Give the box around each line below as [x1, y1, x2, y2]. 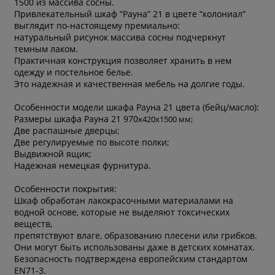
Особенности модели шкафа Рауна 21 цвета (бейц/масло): [14, 101, 260, 113]
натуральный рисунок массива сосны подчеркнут [14, 31, 227, 43]
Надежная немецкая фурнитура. [14, 159, 152, 171]
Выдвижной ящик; [14, 147, 92, 160]
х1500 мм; [155, 113, 193, 125]
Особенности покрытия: [14, 182, 117, 195]
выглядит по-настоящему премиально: [14, 19, 180, 31]
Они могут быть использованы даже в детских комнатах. [14, 241, 255, 253]
